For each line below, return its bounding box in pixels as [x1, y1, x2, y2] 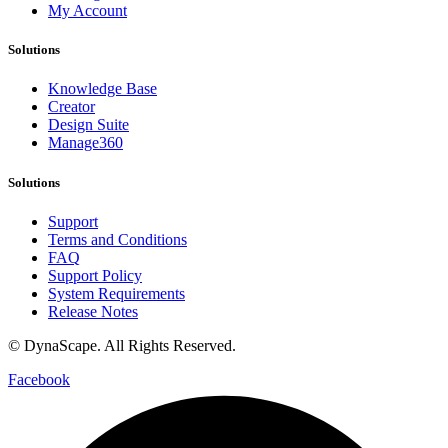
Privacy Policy [240, 336, 332, 354]
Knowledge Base [48, 80, 157, 98]
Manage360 [48, 134, 123, 152]
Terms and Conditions [48, 230, 187, 248]
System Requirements [48, 284, 185, 302]
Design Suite [48, 116, 129, 134]
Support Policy [48, 266, 142, 284]
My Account [48, 2, 127, 20]
